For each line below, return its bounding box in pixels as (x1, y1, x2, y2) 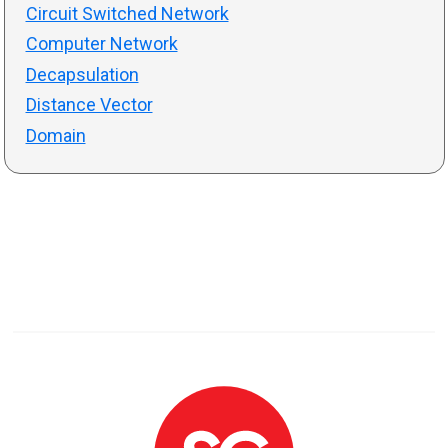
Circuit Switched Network (25, 2, 229, 24)
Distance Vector (25, 94, 153, 116)
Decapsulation (25, 63, 139, 85)
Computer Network (25, 33, 178, 55)
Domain (25, 124, 86, 146)
